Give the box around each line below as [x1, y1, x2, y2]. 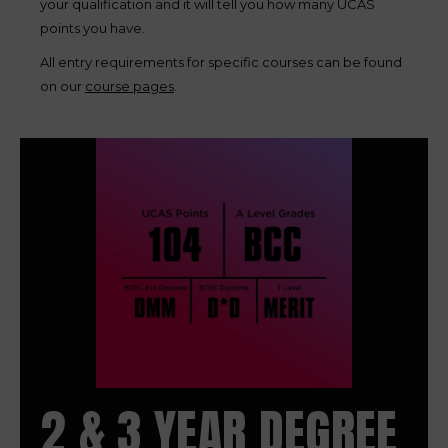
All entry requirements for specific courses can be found [40, 54, 402, 70]
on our [40, 78, 85, 94]
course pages [85, 78, 174, 94]
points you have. [40, 20, 145, 36]
